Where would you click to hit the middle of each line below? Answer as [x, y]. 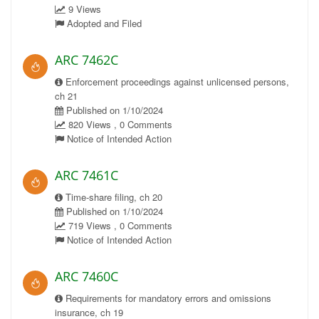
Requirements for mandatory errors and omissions [167, 298]
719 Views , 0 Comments [119, 225]
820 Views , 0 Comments [119, 124]
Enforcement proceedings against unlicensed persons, [176, 82]
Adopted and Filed [103, 23]
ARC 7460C [87, 276]
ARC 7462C [87, 60]
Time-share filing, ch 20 [113, 197]
